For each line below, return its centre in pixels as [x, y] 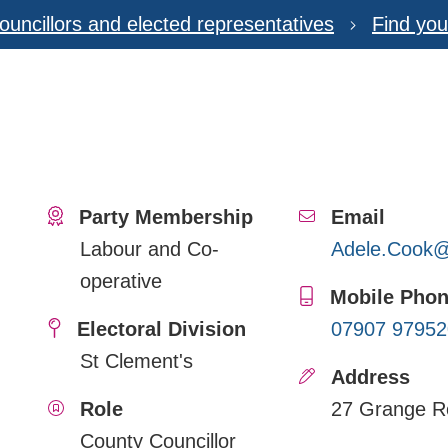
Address [370, 376]
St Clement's [136, 360]
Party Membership [166, 216]
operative [121, 280]
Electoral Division [161, 328]
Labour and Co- [149, 248]
